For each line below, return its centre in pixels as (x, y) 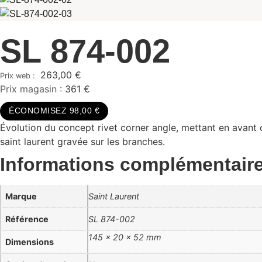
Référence (27, 219)
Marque (21, 196)
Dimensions (30, 242)
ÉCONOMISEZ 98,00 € (54, 111)
